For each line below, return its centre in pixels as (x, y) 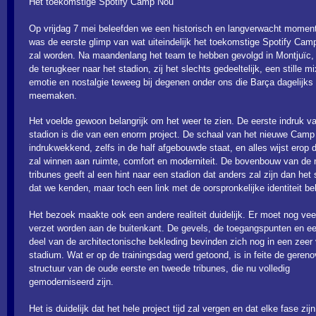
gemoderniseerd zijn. (71, 282)
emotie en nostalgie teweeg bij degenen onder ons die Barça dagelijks (171, 82)
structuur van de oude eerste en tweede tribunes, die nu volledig (159, 268)
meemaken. (53, 96)
